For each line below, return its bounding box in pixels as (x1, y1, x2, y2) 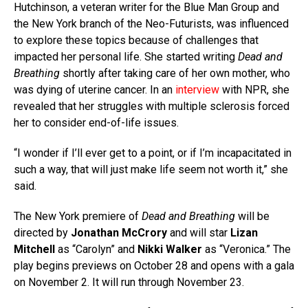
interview (175, 83, 219, 97)
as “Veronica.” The (202, 243, 291, 256)
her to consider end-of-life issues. (14, 116, 179, 130)
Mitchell (14, 243, 58, 256)
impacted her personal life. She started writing (14, 50, 238, 64)
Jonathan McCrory (71, 226, 167, 240)
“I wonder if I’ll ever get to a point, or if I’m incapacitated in (14, 146, 291, 160)
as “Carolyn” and (58, 243, 137, 256)
